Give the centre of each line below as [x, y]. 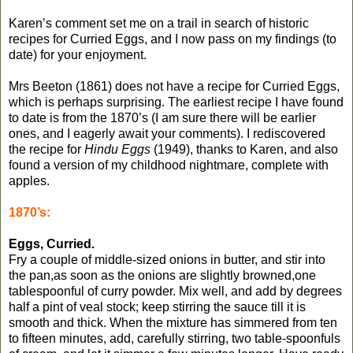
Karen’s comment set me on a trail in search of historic [159, 23]
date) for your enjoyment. [78, 54]
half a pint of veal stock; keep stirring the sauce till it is [157, 307]
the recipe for [46, 149]
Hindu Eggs [117, 149]
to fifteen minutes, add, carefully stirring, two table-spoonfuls [175, 338]
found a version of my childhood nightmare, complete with [169, 165]
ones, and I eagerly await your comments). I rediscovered [167, 133]
